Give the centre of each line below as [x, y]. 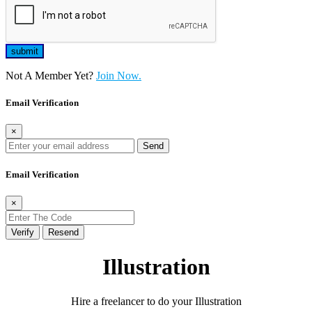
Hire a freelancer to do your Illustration [156, 301]
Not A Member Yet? [51, 76]
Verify [23, 232]
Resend [63, 232]
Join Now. [119, 76]
